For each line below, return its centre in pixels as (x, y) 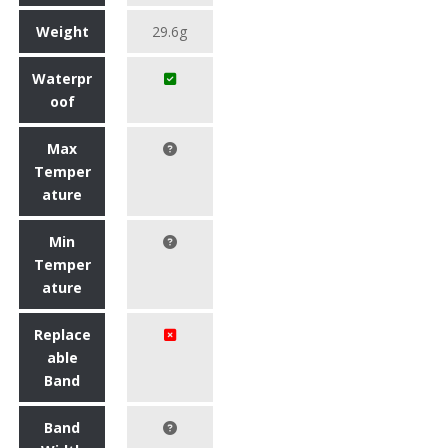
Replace (62, 334)
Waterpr (62, 78)
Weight (62, 31)
